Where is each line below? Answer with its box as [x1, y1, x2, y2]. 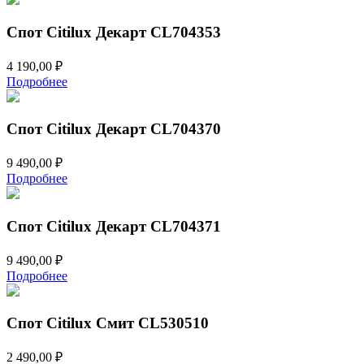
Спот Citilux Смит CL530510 [6, 314, 209, 332]
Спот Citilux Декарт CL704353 [6, 23, 221, 41]
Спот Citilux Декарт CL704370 [6, 120, 221, 138]
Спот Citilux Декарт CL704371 [6, 217, 221, 235]
